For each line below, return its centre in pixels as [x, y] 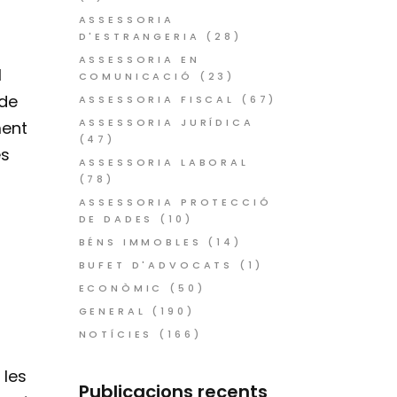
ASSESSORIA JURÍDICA [166, 122]
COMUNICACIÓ [136, 76]
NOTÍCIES [116, 334]
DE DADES [116, 219]
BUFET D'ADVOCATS [156, 265]
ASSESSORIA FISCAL [156, 99]
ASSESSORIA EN [139, 59]
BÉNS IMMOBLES [140, 242]
